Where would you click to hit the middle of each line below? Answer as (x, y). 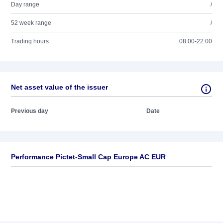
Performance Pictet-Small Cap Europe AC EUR (88, 157)
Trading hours (30, 41)
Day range (25, 4)
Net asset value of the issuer (59, 87)
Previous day (30, 111)
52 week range (31, 23)
